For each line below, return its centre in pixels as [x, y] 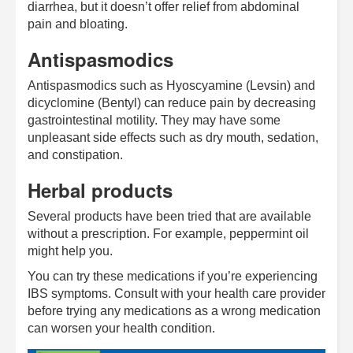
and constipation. [75, 154]
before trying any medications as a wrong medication [174, 310]
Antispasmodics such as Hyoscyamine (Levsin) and [171, 85]
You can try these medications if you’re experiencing [173, 276]
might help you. [70, 251]
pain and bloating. [78, 24]
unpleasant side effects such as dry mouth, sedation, [173, 137]
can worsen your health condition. [121, 328]
